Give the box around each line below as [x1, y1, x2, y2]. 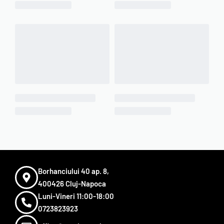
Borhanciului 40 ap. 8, [38, 166, 109, 175]
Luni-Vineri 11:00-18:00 [38, 191, 114, 200]
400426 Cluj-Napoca [38, 178, 106, 188]
